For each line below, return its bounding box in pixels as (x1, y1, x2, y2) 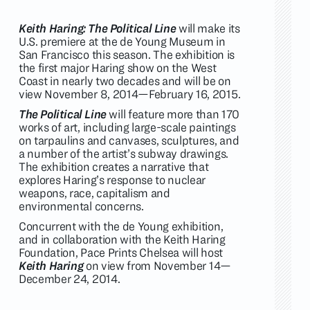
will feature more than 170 (106, 107, 240, 120)
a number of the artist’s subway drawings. (19, 147, 228, 160)
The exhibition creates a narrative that (19, 160, 209, 173)
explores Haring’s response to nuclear (19, 173, 206, 186)
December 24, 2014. (19, 272, 120, 285)
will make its (176, 21, 240, 35)
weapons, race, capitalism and (19, 186, 170, 199)
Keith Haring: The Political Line (19, 21, 176, 35)
